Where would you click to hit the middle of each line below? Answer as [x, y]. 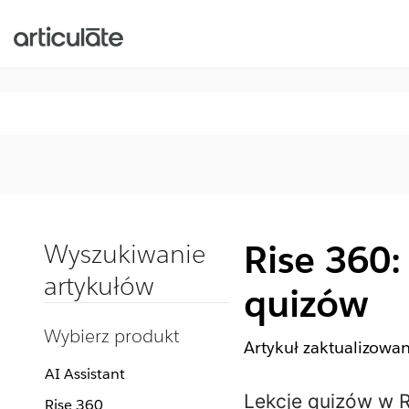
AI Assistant [85, 374]
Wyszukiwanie [125, 254]
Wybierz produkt [112, 336]
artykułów [99, 286]
